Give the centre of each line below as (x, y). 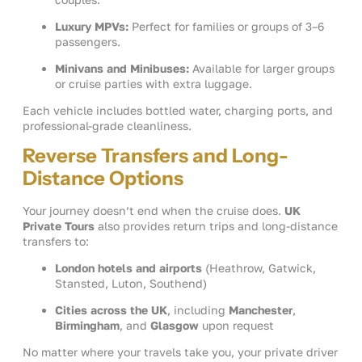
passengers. (88, 42)
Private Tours (59, 226)
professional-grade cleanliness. (107, 126)
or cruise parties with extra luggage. (154, 84)
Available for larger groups (262, 69)
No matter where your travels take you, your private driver (180, 352)
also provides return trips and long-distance (216, 226)
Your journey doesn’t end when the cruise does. (154, 211)
